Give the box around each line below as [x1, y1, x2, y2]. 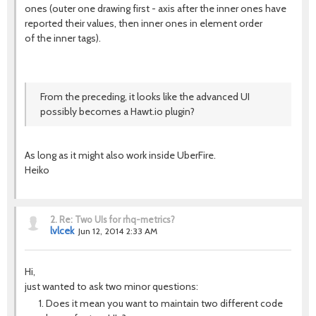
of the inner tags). [25, 32, 101, 44]
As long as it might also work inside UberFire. [25, 149, 216, 162]
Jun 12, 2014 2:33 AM [78, 226, 157, 236]
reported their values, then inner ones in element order [25, 17, 262, 30]
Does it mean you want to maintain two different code [46, 297, 283, 310]
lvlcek [50, 225, 74, 236]
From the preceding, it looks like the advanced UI [40, 90, 250, 103]
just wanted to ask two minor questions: [25, 280, 198, 293]
